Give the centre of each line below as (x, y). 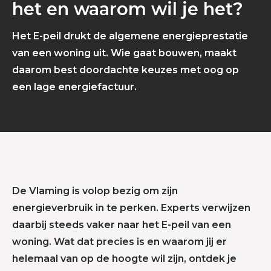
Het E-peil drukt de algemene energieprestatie (130, 36)
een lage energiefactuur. (74, 87)
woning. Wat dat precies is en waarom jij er (119, 242)
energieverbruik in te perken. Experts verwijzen (131, 208)
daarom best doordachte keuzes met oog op (126, 70)
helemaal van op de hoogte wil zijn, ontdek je (124, 259)
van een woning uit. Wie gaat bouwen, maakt (124, 53)
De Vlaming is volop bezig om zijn (95, 191)
